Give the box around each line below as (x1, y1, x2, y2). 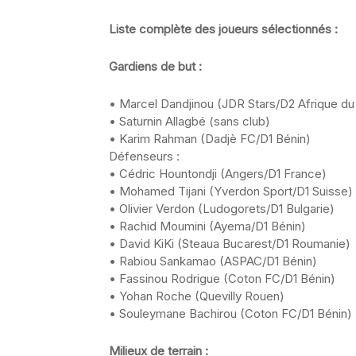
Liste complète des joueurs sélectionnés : (109, 21, 338, 37)
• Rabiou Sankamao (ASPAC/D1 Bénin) (109, 253, 317, 269)
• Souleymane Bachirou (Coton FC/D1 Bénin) (109, 306, 352, 321)
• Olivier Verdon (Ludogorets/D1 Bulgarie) (109, 201, 335, 216)
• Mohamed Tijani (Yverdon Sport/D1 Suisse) (109, 184, 353, 199)
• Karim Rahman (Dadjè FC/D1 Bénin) (109, 131, 311, 146)
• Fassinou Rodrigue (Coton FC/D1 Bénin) (109, 271, 335, 286)
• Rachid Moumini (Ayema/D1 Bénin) (109, 219, 306, 234)
